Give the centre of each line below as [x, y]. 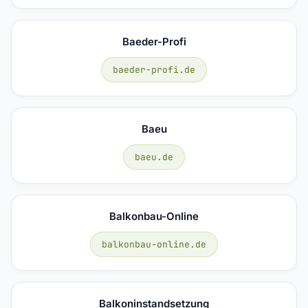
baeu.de [154, 157]
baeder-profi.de [154, 69]
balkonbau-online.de [154, 244]
